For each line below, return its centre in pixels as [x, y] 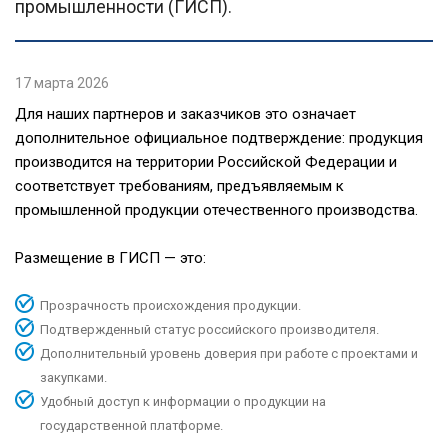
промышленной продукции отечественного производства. [216, 209]
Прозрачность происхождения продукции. [170, 305]
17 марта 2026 [62, 82]
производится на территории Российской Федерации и [206, 161]
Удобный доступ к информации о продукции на [183, 401]
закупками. [73, 377]
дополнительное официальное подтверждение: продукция [219, 137]
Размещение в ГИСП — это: [110, 257]
